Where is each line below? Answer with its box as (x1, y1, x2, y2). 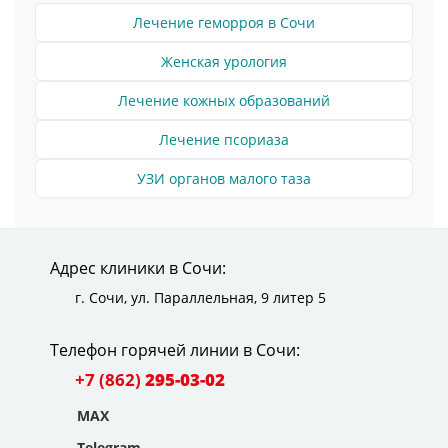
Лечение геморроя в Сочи (133, 12, 315, 32)
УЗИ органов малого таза (137, 168, 311, 188)
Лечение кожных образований (118, 90, 330, 110)
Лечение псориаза (159, 129, 289, 149)
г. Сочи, (75, 287, 131, 307)
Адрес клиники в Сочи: (50, 256, 226, 279)
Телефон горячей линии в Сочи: (50, 338, 300, 361)
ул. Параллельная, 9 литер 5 (131, 287, 326, 307)
